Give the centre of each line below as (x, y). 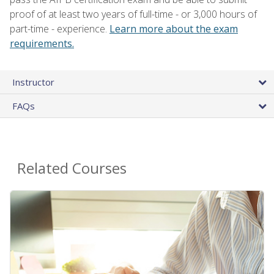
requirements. (42, 43)
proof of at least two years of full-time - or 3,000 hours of (133, 14)
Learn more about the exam (174, 28)
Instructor (33, 82)
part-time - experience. (60, 28)
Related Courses (72, 168)
